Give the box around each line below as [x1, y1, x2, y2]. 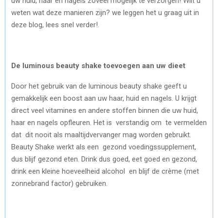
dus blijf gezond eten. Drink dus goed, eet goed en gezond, [11, 154, 197, 163]
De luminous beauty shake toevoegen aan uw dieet [11, 61, 185, 70]
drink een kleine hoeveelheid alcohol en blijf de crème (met [11, 166, 199, 176]
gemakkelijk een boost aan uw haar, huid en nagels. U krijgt [11, 93, 197, 103]
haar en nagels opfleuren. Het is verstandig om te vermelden [11, 118, 207, 127]
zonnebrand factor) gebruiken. [11, 179, 108, 188]
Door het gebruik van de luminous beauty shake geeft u [11, 81, 187, 91]
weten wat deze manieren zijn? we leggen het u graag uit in [11, 8, 199, 17]
